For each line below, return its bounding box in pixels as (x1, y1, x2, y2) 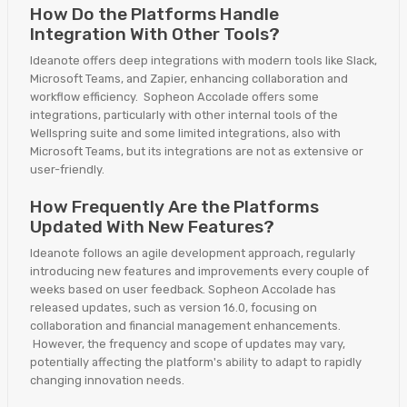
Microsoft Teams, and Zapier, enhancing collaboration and (30, 72, 348, 86)
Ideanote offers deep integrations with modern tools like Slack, (30, 54, 377, 68)
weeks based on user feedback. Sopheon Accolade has (30, 283, 336, 297)
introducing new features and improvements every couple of (30, 264, 369, 279)
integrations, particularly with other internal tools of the (30, 108, 338, 123)
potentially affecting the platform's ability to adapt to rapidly (30, 355, 362, 370)
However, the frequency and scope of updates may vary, (30, 337, 345, 352)
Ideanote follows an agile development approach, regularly (30, 246, 355, 261)
